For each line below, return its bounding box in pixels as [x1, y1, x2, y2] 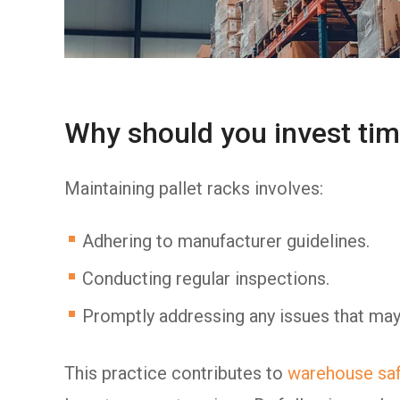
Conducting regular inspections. [82, 267, 329, 289]
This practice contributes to [64, 362, 287, 384]
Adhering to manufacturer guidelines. [82, 229, 370, 252]
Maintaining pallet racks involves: [64, 177, 323, 199]
